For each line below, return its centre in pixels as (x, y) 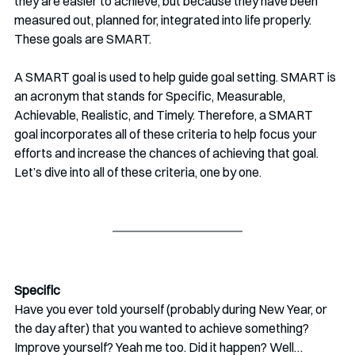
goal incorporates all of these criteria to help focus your (167, 134)
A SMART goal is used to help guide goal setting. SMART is (176, 77)
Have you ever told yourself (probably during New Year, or (172, 309)
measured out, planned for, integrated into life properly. (164, 20)
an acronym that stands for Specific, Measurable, (151, 96)
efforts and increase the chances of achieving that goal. (168, 153)
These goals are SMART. (83, 39)
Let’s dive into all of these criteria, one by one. (138, 172)
